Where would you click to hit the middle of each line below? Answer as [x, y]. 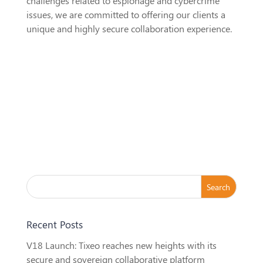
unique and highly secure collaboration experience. [129, 29]
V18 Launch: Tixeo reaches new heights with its [121, 245]
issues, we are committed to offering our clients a [126, 15]
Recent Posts [54, 225]
